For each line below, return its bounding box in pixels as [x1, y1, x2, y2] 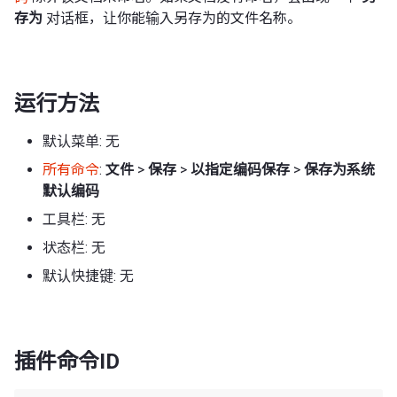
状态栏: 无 [43, 238, 105, 256]
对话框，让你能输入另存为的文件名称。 [43, 9, 301, 27]
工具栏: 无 [43, 210, 105, 228]
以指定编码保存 [191, 160, 290, 178]
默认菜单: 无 [43, 132, 120, 150]
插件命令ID [14, 348, 120, 374]
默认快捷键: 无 [43, 267, 134, 284]
